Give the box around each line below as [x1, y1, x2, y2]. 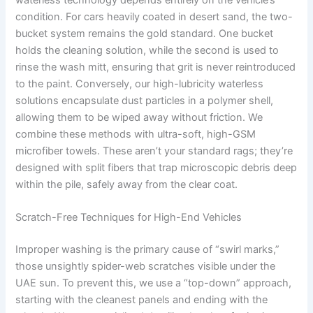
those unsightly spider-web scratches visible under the [15, 259, 276, 272]
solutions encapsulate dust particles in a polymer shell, [15, 94, 274, 107]
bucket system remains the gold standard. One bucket [15, 27, 274, 40]
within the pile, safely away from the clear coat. [15, 177, 238, 191]
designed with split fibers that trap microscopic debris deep [15, 161, 298, 174]
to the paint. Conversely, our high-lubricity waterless [15, 77, 264, 90]
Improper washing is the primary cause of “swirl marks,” [15, 242, 280, 256]
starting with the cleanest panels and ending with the [15, 293, 268, 306]
